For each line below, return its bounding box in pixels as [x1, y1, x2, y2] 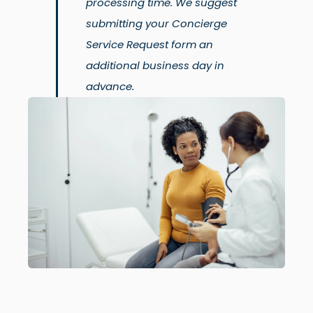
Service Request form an [86, 37, 213, 52]
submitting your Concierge [86, 16, 227, 31]
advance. [86, 79, 134, 94]
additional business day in [86, 58, 224, 73]
